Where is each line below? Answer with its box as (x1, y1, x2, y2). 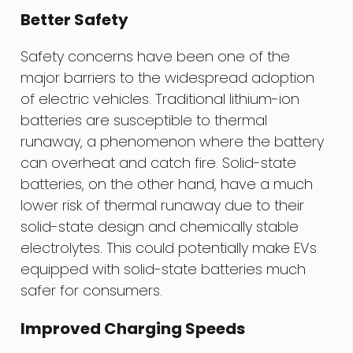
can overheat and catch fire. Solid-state (20, 152, 297, 173)
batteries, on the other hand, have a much (20, 173, 314, 194)
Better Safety (20, 8, 129, 31)
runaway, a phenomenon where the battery (20, 131, 325, 151)
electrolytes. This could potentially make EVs (20, 237, 318, 258)
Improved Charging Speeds (20, 317, 246, 340)
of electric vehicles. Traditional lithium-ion (20, 88, 300, 109)
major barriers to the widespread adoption (20, 67, 315, 87)
